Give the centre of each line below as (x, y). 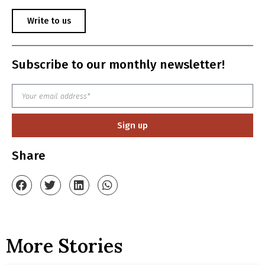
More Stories (64, 246)
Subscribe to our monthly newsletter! (118, 65)
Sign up (132, 125)
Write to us (49, 21)
